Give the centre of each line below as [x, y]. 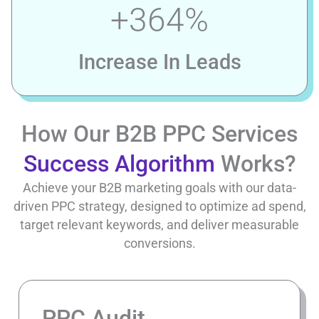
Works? [255, 163]
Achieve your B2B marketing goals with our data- [159, 187]
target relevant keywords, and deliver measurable [159, 224]
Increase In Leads [159, 62]
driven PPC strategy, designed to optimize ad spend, [159, 206]
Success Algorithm [119, 163]
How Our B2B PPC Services [159, 134]
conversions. [159, 243]
